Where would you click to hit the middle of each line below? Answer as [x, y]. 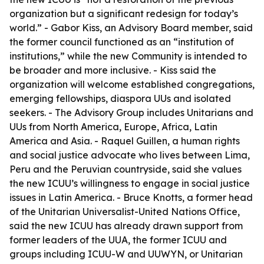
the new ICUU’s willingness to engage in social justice [130, 183]
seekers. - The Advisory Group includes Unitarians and [131, 113]
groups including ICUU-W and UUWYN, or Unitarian [126, 254]
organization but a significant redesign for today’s [124, 14]
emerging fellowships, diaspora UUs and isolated [120, 98]
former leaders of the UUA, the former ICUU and [118, 240]
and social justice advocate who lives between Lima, [130, 155]
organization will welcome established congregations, [132, 84]
